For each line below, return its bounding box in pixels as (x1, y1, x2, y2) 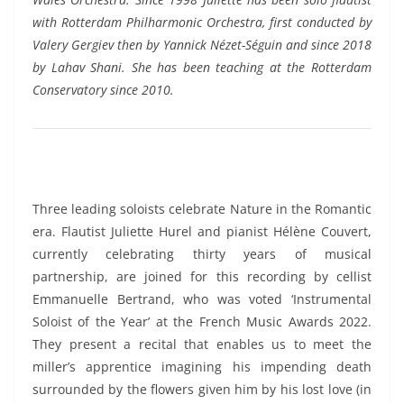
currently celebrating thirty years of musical (32, 244, 372, 262)
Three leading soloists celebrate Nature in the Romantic (32, 199, 372, 217)
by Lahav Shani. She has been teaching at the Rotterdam (32, 58, 372, 76)
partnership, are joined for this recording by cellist (32, 267, 372, 285)
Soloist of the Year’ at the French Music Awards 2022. (32, 312, 372, 330)
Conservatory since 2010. (32, 80, 174, 98)
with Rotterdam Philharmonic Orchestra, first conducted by (32, 13, 372, 31)
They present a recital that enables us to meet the (32, 335, 372, 353)
